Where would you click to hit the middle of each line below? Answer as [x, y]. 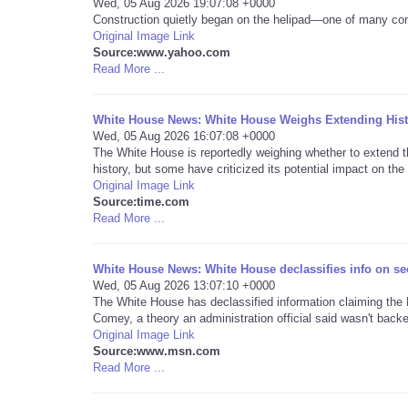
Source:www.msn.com [157, 351]
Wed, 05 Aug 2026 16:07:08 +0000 [184, 136]
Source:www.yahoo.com [162, 52]
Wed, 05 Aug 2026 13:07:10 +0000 [184, 286]
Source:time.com [141, 202]
